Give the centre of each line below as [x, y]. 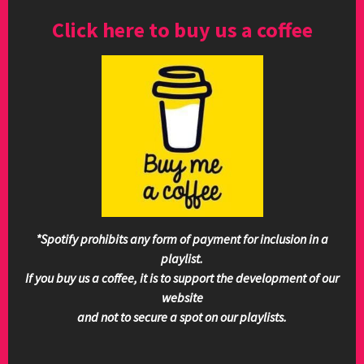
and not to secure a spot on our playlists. [182, 317]
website [182, 297]
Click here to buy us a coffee [182, 30]
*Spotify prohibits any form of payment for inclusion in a [182, 239]
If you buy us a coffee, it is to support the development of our [182, 278]
